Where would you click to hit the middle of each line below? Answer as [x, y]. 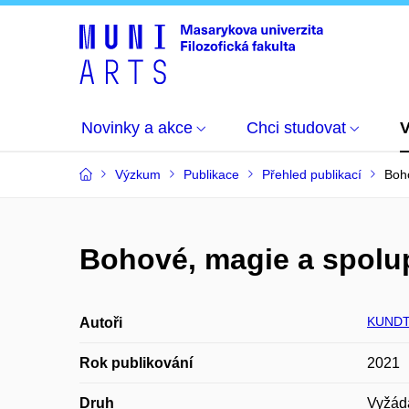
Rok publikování [136, 363]
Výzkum [138, 174]
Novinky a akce [137, 128]
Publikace [211, 174]
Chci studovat [296, 128]
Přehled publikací [312, 174]
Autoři [101, 323]
